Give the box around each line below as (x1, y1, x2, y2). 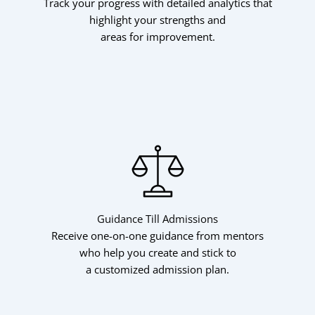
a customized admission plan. (86, 262, 229, 277)
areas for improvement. (100, 29, 215, 44)
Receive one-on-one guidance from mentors (51, 229, 264, 243)
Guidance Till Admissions (97, 212, 218, 226)
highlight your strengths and (89, 12, 226, 27)
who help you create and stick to (79, 245, 236, 260)
